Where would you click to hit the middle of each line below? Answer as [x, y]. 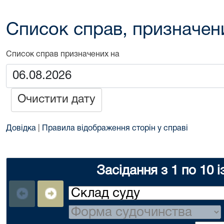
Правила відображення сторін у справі [115, 128]
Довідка [21, 128]
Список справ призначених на [65, 54]
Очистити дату [56, 100]
